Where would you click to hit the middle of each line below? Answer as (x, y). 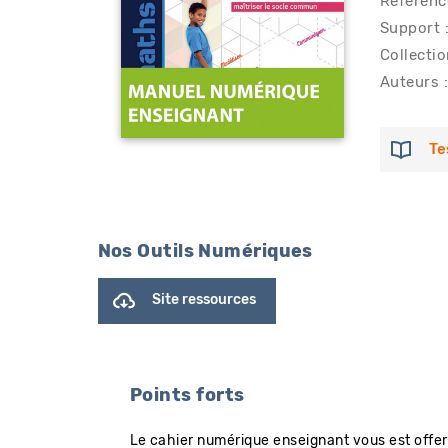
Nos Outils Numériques (205, 252)
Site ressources (204, 300)
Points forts (187, 395)
